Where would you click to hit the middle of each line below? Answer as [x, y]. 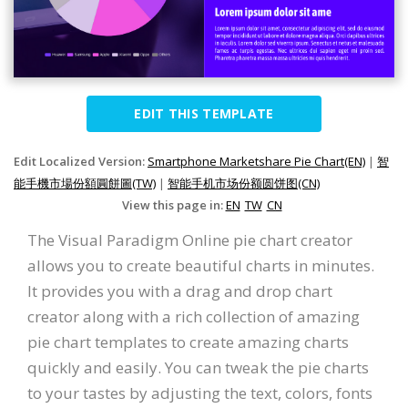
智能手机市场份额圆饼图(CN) [244, 184]
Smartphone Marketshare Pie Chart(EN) [256, 162]
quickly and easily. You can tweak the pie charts [198, 368]
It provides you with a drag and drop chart [180, 291]
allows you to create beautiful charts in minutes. [201, 266]
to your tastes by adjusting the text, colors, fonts [200, 393]
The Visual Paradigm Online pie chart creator [190, 240]
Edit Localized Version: [81, 162]
